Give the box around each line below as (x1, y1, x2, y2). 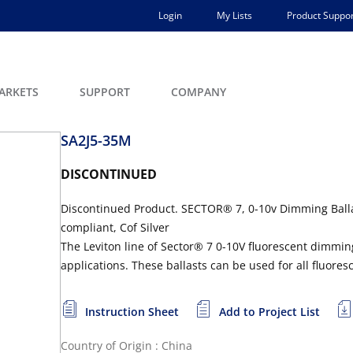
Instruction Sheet (85, 304, 179, 319)
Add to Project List (219, 304, 320, 319)
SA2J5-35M (61, 131, 132, 150)
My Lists (217, 9, 252, 22)
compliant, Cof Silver (61, 220, 169, 235)
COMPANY (171, 84, 226, 99)
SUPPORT (80, 84, 130, 99)
